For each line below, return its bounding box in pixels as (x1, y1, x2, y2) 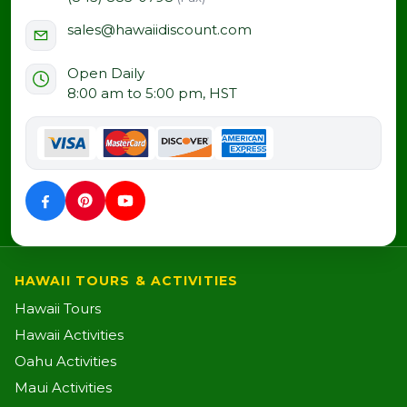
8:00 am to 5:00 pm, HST (67, 84, 237, 102)
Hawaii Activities (15, 325, 124, 343)
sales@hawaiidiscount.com (67, 20, 252, 38)
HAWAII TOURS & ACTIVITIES (15, 272, 238, 289)
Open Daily (67, 64, 144, 82)
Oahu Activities (15, 352, 116, 370)
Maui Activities (15, 378, 112, 396)
